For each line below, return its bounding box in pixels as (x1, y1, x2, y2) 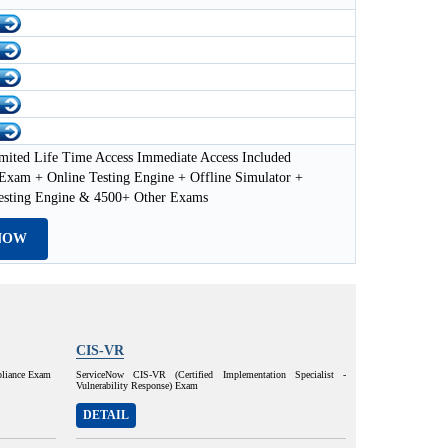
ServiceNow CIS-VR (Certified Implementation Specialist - (76, 369, 346, 380)
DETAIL (83, 408, 129, 422)
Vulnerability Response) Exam (76, 380, 198, 391)
